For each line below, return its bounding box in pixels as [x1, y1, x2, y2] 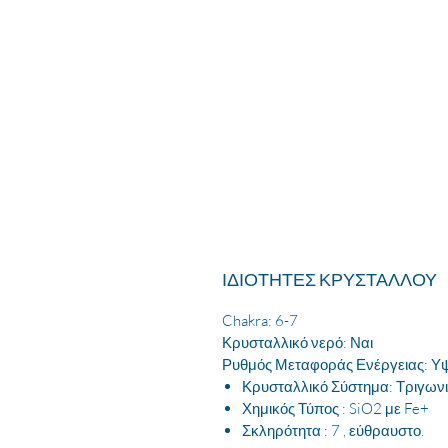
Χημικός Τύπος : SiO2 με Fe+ [242, 398, 429, 418]
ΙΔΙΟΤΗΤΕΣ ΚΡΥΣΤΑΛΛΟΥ [222, 267, 437, 290]
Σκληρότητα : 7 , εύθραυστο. [242, 420, 424, 440]
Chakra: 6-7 [222, 310, 298, 330]
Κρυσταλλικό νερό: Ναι [222, 332, 373, 352]
